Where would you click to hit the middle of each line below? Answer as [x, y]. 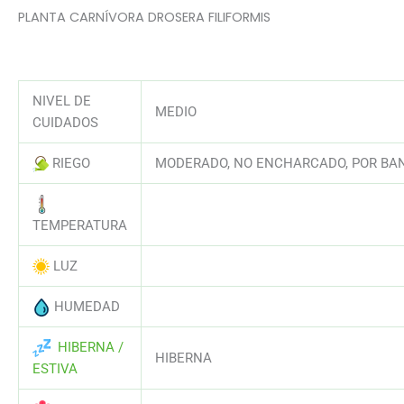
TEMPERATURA [79, 225]
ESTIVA [55, 368]
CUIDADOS [65, 122]
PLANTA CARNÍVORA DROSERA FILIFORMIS [144, 18]
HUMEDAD [87, 306]
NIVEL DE [61, 101]
